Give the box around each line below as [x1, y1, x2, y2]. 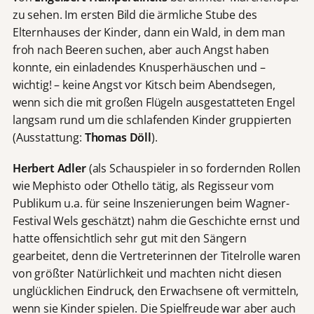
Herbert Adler [12, 160, 89, 176]
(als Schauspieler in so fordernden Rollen [88, 160, 301, 176]
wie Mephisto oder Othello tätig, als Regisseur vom [12, 177, 274, 193]
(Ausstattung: [12, 129, 85, 145]
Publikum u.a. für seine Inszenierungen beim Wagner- [12, 195, 289, 211]
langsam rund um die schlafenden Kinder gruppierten [12, 111, 292, 128]
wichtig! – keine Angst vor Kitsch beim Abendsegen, [12, 76, 275, 93]
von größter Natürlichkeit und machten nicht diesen [12, 265, 282, 281]
